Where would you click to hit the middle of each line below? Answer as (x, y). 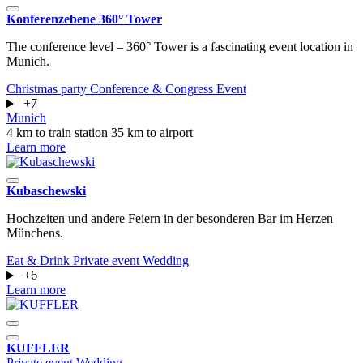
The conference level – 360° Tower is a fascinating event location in (180, 47)
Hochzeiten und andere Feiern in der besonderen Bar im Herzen (170, 219)
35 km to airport (152, 133)
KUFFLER (38, 348)
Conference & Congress (153, 89)
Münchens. (35, 233)
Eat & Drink (40, 261)
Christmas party (48, 89)
